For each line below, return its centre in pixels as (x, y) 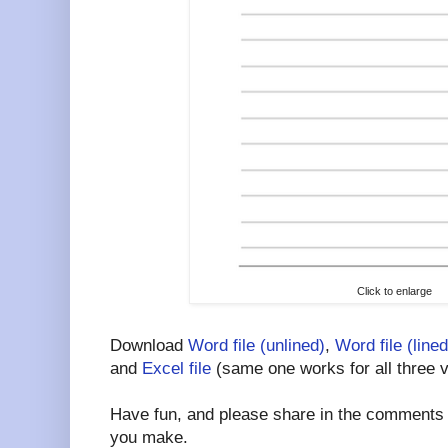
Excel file (176, 368)
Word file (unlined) (256, 345)
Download (149, 345)
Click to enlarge (395, 291)
